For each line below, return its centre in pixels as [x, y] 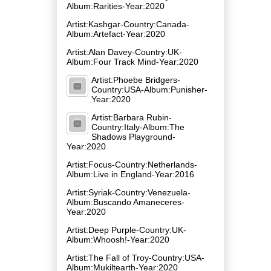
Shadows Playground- [133, 136]
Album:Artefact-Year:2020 [116, 34]
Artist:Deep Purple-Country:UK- [126, 230]
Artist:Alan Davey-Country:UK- [124, 52]
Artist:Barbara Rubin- [132, 117]
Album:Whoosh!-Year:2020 [118, 239]
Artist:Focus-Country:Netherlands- [132, 164]
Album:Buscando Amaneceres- [126, 202]
